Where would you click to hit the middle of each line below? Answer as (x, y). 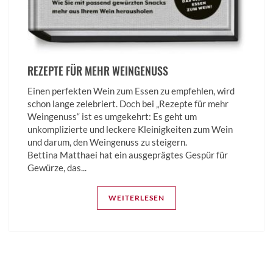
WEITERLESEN (136, 197)
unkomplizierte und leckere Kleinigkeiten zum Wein (130, 129)
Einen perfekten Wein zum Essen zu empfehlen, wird (131, 90)
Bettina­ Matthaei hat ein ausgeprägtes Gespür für (128, 154)
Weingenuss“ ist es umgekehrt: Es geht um (112, 116)
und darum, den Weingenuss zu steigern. (107, 142)
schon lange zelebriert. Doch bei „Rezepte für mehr (128, 103)
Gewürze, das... (57, 167)
